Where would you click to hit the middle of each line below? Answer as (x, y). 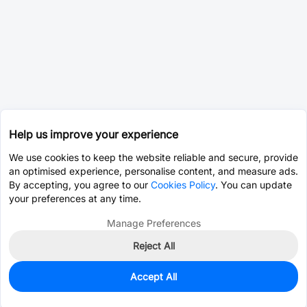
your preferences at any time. (75, 198)
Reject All (153, 246)
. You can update (254, 185)
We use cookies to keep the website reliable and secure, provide (153, 157)
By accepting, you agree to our (80, 185)
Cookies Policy (183, 185)
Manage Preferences (153, 223)
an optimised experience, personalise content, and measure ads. (153, 171)
